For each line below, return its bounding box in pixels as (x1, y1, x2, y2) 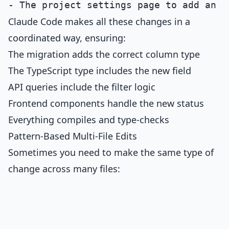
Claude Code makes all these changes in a (8, 15, 190, 28)
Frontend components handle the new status (8, 97, 204, 109)
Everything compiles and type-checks (8, 113, 169, 126)
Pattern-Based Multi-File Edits (8, 130, 137, 142)
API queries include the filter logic (8, 81, 155, 93)
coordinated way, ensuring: (8, 32, 126, 44)
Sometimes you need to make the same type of (8, 146, 214, 158)
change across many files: (8, 163, 120, 175)
